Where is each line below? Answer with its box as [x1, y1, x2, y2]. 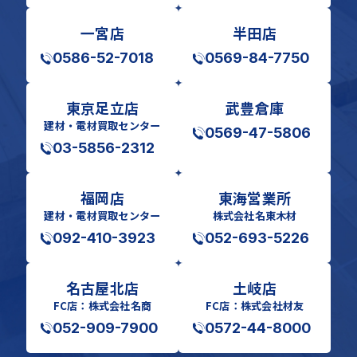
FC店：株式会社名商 [53, 297, 152, 313]
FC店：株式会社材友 [205, 297, 304, 313]
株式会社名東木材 [212, 207, 297, 223]
